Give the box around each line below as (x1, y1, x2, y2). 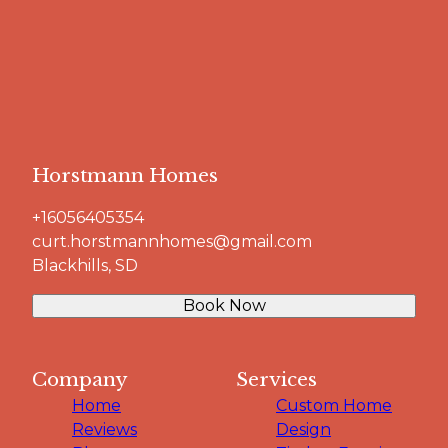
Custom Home (276, 395, 392, 415)
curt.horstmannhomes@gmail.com (32, 231, 312, 251)
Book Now (182, 295, 266, 315)
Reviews (72, 419, 137, 439)
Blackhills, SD (32, 255, 138, 275)
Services (236, 367, 317, 391)
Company (32, 367, 128, 391)
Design (276, 419, 331, 439)
